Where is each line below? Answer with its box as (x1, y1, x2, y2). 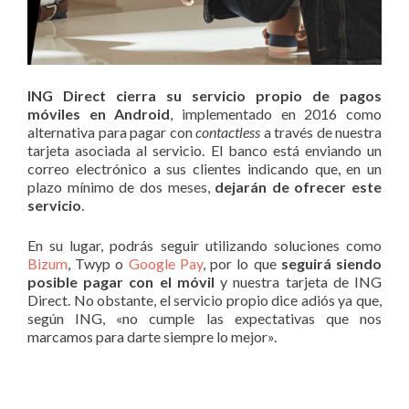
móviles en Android (27, 104, 171, 122)
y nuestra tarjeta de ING (214, 272, 383, 290)
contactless (195, 122, 260, 141)
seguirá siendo (280, 254, 383, 272)
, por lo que (202, 254, 281, 272)
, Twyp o (68, 254, 129, 272)
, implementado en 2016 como (170, 104, 383, 122)
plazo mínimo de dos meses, (27, 177, 215, 195)
